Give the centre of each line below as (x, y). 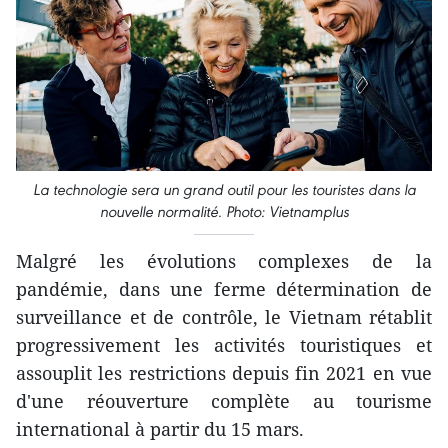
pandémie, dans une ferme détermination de (224, 288)
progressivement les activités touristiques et (224, 344)
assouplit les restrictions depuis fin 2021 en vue (224, 372)
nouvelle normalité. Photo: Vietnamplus (224, 211)
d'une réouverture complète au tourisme (224, 400)
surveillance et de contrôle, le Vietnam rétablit (224, 316)
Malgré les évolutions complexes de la (224, 260)
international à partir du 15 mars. (160, 428)
